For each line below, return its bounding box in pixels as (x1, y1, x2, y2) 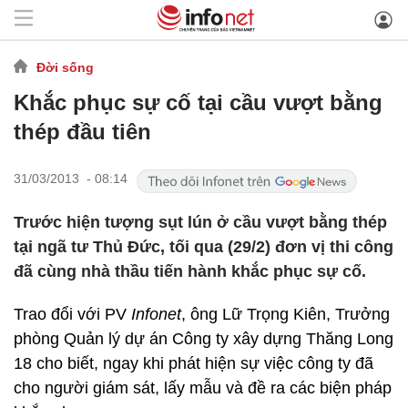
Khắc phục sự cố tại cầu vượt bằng (14, 90, 382, 115)
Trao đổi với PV (14, 305, 131, 323)
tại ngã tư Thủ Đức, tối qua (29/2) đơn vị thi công (14, 238, 393, 256)
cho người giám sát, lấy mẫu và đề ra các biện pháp (14, 379, 392, 397)
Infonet (131, 305, 181, 323)
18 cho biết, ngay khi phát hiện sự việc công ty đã (14, 354, 373, 372)
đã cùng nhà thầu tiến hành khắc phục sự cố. (14, 262, 366, 280)
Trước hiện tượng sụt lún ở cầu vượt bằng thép (14, 213, 387, 231)
